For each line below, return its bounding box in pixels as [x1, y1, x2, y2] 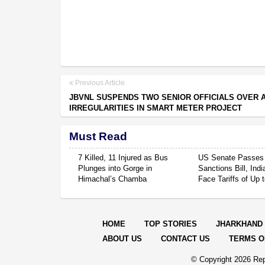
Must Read [69, 130, 127, 143]
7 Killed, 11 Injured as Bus [78, 153, 168, 162]
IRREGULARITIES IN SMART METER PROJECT [69, 103, 242, 112]
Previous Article [73, 78, 125, 87]
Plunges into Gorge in [78, 163, 152, 173]
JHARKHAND [216, 219, 263, 228]
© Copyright [190, 254, 234, 264]
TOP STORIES [144, 219, 197, 228]
